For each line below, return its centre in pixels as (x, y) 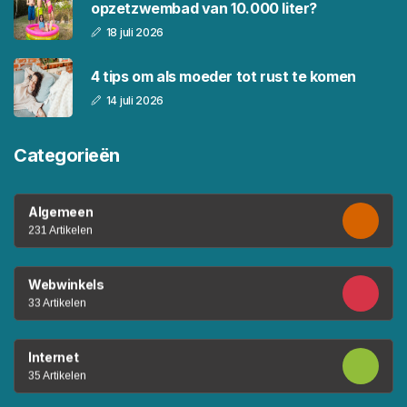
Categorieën (67, 156)
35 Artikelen (57, 376)
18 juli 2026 (135, 32)
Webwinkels (66, 284)
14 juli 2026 (135, 101)
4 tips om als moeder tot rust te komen (223, 77)
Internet (54, 357)
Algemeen (61, 212)
